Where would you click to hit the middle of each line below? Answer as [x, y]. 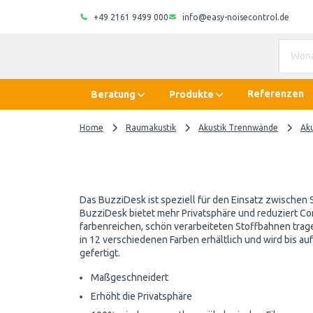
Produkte [191, 94]
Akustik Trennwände [238, 128]
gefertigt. [100, 253]
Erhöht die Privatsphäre [141, 296]
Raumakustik [151, 128]
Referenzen [276, 94]
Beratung [113, 94]
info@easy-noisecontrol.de [236, 17]
